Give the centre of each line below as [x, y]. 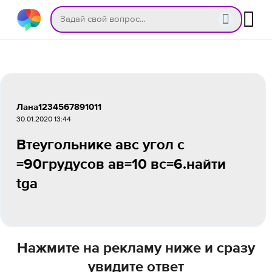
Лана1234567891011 [59, 107]
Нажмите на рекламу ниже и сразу [136, 248]
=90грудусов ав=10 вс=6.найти [121, 165]
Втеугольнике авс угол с [100, 145]
